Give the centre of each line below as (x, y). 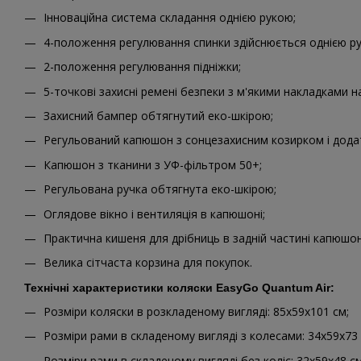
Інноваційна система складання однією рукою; (170, 18)
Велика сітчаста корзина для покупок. (148, 263)
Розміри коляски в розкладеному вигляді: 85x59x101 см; (196, 312)
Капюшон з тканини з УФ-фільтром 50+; (153, 164)
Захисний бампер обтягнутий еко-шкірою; (158, 115)
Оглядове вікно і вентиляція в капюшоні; (154, 214)
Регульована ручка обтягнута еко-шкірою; (160, 189)
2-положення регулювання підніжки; (142, 67)
